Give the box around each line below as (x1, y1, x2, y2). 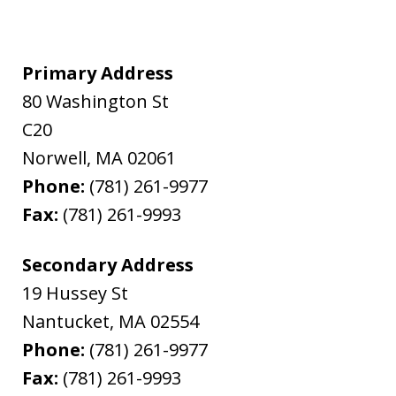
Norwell (22, 145, 88, 170)
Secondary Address (22, 252, 194, 277)
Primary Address (22, 60, 174, 85)
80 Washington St (22, 88, 170, 113)
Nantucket (22, 308, 110, 333)
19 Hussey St (22, 280, 129, 305)
